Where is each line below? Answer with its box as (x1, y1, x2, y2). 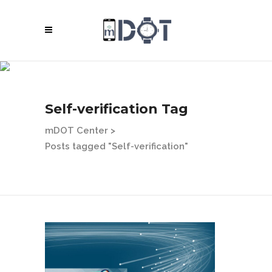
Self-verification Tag (45, 101, 188, 117)
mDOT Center (45, 125, 108, 137)
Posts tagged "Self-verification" (45, 140, 188, 152)
